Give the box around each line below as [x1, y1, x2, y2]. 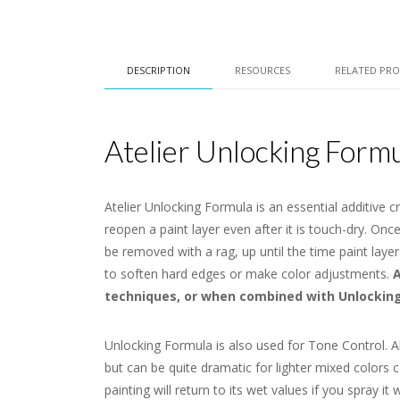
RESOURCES [235, 63, 290, 77]
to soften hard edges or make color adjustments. [104, 265, 393, 282]
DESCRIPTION [127, 63, 190, 77]
